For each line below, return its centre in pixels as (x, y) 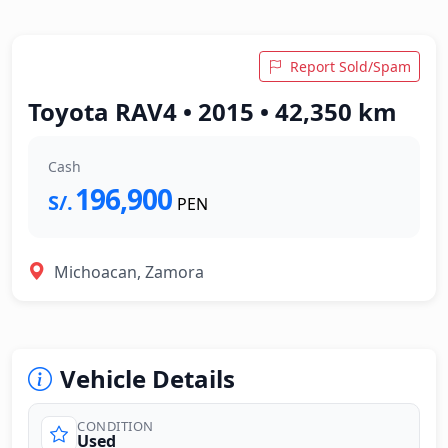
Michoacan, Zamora (129, 271)
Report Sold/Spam (350, 66)
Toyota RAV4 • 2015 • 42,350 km (212, 111)
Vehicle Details (147, 378)
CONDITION (115, 425)
